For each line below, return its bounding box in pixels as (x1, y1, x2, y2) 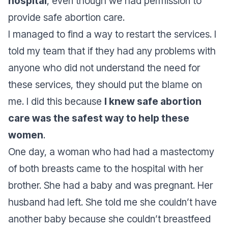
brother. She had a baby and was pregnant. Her (8, 179, 213, 192)
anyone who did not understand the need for (8, 62, 200, 74)
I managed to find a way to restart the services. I (8, 28, 216, 41)
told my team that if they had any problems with (8, 45, 216, 58)
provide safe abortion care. (8, 11, 125, 24)
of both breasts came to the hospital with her (8, 162, 203, 175)
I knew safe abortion (104, 95, 202, 108)
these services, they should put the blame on (8, 78, 202, 91)
